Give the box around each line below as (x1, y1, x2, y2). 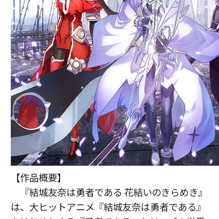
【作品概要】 (11, 171, 67, 185)
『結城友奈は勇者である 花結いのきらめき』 (20, 185, 208, 199)
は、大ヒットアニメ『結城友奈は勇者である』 (11, 200, 206, 214)
